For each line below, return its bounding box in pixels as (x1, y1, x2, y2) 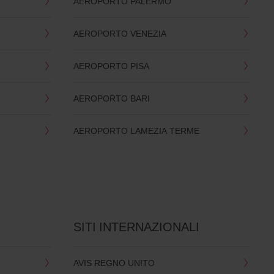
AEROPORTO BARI (73, 92, 150, 104)
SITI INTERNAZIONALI (73, 218, 199, 235)
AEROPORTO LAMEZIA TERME (73, 124, 199, 136)
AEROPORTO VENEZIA (73, 27, 166, 39)
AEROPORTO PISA (73, 59, 149, 72)
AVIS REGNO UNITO (73, 256, 155, 268)
